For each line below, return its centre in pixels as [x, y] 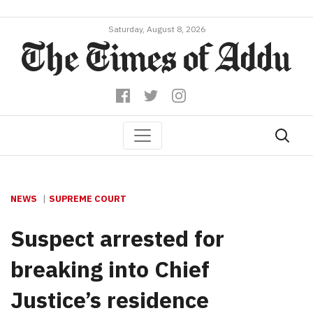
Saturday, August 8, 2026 [156, 29]
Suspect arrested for [117, 238]
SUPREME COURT [88, 198]
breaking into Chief [110, 269]
